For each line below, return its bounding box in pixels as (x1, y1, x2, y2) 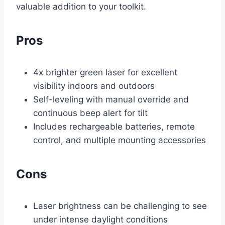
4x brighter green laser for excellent (33, 67, 177, 78)
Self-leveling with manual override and (33, 94, 189, 105)
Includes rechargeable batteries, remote (33, 122, 195, 132)
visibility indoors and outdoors (33, 81, 155, 91)
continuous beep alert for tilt (33, 108, 148, 119)
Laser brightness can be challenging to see (33, 201, 207, 211)
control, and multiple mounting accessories (33, 135, 206, 146)
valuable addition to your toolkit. (16, 2, 146, 12)
